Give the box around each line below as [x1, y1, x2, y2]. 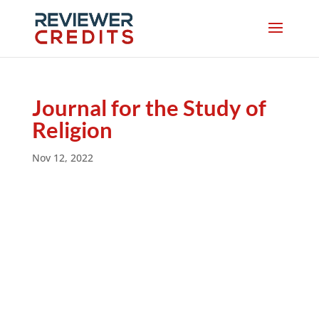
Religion [31, 116, 113, 143]
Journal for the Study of [31, 94, 266, 121]
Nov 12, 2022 [31, 151, 93, 164]
